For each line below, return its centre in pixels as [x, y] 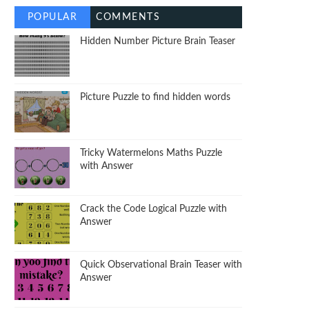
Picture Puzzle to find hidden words [155, 98]
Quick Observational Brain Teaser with [161, 265]
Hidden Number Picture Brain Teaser [158, 42]
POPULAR [52, 18]
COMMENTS [128, 18]
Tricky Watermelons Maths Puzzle [151, 153]
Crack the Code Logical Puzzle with [153, 209]
